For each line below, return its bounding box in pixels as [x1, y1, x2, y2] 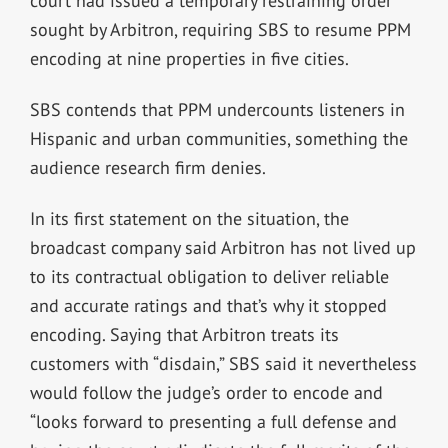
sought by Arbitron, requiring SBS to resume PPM [29, 17, 411, 41]
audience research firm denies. [29, 155, 266, 179]
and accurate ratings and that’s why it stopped [29, 293, 387, 317]
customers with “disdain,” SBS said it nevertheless [29, 351, 417, 375]
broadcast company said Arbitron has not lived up [29, 235, 416, 259]
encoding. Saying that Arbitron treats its [29, 322, 339, 346]
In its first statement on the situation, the [29, 206, 349, 230]
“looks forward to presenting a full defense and [29, 409, 397, 433]
